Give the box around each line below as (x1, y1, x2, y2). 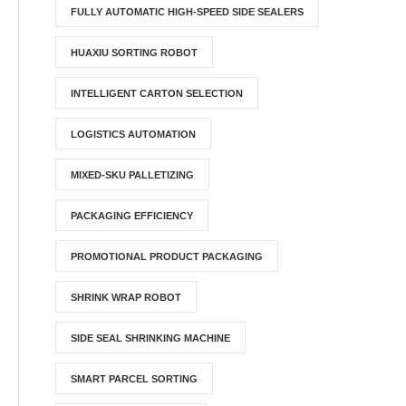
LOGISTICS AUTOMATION (71, 129, 197, 140)
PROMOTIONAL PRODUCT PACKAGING (71, 251, 264, 262)
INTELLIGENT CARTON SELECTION (71, 88, 244, 99)
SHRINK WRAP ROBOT (71, 292, 182, 303)
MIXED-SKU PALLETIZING (71, 169, 195, 180)
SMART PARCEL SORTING (71, 373, 198, 384)
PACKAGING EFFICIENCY (71, 210, 194, 221)
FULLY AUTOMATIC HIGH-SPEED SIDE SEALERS (71, 6, 304, 17)
